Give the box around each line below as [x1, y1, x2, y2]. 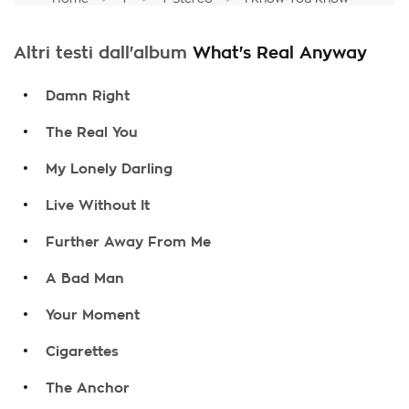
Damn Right [46, 87, 130, 105]
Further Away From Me [46, 233, 211, 251]
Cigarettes [46, 342, 119, 361]
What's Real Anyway [193, 42, 367, 64]
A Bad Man [46, 269, 124, 288]
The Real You [46, 123, 138, 142]
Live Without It [46, 196, 150, 215]
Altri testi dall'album [14, 42, 193, 64]
